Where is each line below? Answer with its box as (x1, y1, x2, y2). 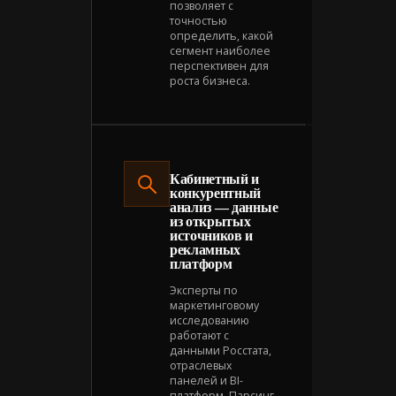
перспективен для (170, 57, 269, 73)
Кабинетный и (170, 171, 260, 187)
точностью (170, 12, 227, 28)
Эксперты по (170, 282, 238, 298)
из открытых (170, 213, 251, 229)
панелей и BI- (170, 372, 243, 388)
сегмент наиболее (170, 42, 270, 58)
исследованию (170, 312, 249, 328)
